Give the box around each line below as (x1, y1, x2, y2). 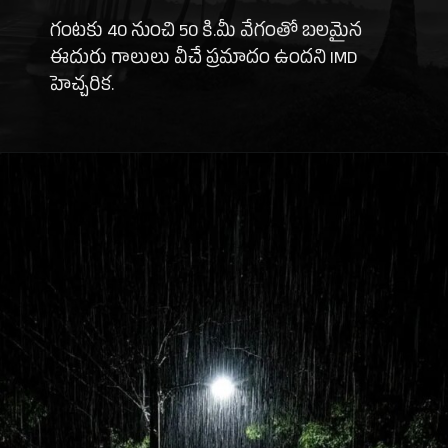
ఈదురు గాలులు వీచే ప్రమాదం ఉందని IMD (50, 45, 358, 74)
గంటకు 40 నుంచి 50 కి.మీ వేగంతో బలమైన (50, 18, 363, 47)
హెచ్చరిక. (50, 72, 115, 101)
